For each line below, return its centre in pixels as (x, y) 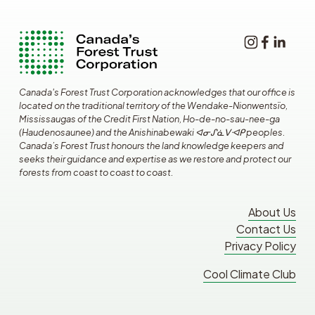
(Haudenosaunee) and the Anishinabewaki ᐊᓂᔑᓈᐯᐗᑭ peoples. (152, 133)
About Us (272, 212)
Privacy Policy (261, 246)
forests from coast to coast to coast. (96, 173)
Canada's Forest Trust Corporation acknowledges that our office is (157, 92)
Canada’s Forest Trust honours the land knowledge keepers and (151, 146)
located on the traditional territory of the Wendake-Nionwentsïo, (153, 106)
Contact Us (266, 229)
